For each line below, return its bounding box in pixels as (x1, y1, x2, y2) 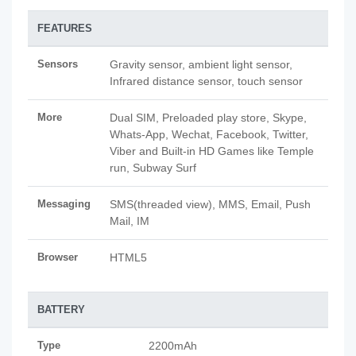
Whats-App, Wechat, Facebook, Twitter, (110, 128, 308, 141)
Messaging (37, 198, 91, 210)
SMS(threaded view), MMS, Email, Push (110, 198, 311, 211)
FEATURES (37, 22, 92, 34)
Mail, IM (110, 215, 149, 227)
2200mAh (149, 339, 197, 352)
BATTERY (37, 304, 85, 315)
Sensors (37, 58, 78, 70)
